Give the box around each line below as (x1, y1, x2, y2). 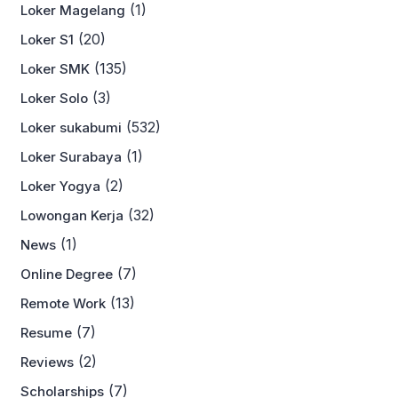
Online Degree (20, 266, 113, 283)
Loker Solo (20, 90, 88, 107)
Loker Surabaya (20, 148, 122, 165)
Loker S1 (20, 31, 74, 48)
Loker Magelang (20, 2, 125, 19)
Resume (20, 324, 72, 341)
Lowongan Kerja (20, 207, 123, 224)
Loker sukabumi (20, 119, 122, 136)
